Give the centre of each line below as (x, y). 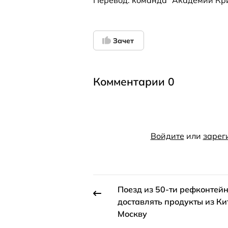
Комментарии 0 (134, 82)
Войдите (167, 136)
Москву (132, 214)
